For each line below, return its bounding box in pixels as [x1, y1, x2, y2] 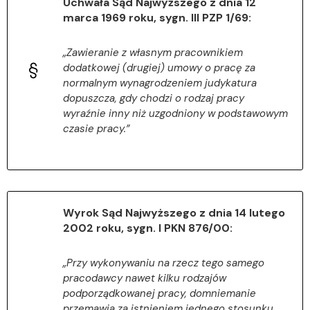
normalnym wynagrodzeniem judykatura [63, 76, 257, 91]
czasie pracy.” [63, 122, 130, 136]
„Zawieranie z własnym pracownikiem [63, 46, 243, 60]
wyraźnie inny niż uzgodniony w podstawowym [63, 107, 288, 121]
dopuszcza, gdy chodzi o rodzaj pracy [63, 91, 244, 106]
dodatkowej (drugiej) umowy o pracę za [63, 61, 255, 75]
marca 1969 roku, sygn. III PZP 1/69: [63, 10, 251, 26]
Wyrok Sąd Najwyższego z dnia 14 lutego [63, 206, 285, 220]
